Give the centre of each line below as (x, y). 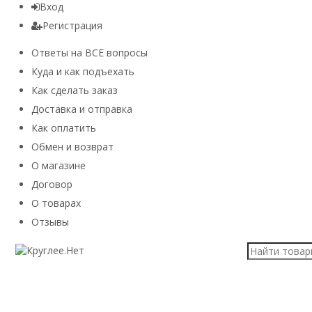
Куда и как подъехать (83, 71)
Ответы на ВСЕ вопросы (89, 53)
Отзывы (50, 222)
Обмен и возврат (72, 147)
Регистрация (72, 25)
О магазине (58, 165)
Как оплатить (64, 128)
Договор (52, 184)
